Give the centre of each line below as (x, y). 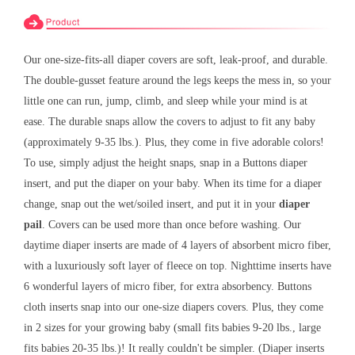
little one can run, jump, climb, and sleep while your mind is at (166, 101)
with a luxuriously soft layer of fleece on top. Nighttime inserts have (177, 266)
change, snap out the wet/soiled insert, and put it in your (151, 204)
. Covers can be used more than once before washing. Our (172, 225)
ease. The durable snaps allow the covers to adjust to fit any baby (170, 122)
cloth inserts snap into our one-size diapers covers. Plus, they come (174, 307)
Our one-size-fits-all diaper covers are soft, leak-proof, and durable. (176, 60)
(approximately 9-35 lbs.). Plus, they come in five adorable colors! (174, 143)
